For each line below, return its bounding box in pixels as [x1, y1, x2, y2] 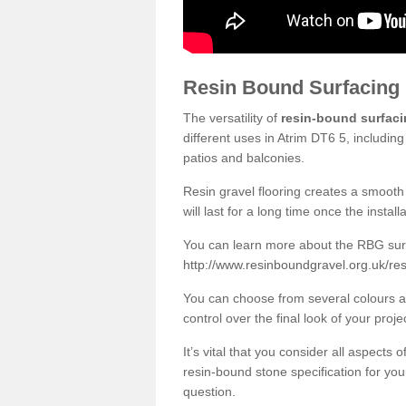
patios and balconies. [183, 150, 304, 165]
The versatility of [183, 110, 281, 125]
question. [183, 383, 236, 399]
